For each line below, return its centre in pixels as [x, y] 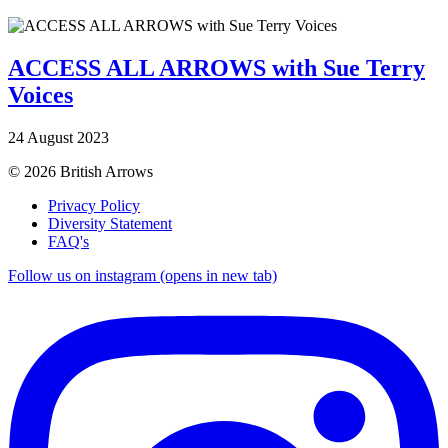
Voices [40, 95]
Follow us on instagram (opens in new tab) [142, 275]
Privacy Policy [94, 205]
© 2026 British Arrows [80, 171]
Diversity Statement [110, 223]
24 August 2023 [58, 137]
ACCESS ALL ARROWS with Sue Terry [216, 68]
